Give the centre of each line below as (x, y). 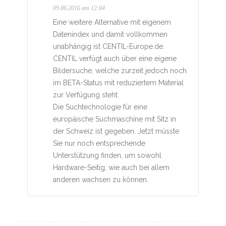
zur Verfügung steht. (86, 95)
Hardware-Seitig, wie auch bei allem (111, 167)
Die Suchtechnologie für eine (100, 107)
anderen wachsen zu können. (101, 179)
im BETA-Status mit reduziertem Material (118, 82)
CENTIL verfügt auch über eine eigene (115, 58)
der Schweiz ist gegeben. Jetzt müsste (116, 131)
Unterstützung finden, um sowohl (107, 155)
